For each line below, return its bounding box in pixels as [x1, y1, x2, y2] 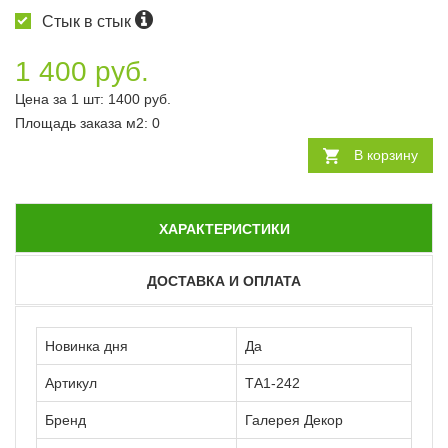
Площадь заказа [15, 115, 126, 132]
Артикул [45, 375, 97, 392]
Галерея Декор [245, 412, 343, 429]
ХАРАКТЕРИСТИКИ [158, 221, 290, 238]
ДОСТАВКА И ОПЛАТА [147, 273, 301, 290]
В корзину [354, 147, 418, 164]
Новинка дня [45, 338, 128, 355]
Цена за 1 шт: [15, 91, 108, 108]
